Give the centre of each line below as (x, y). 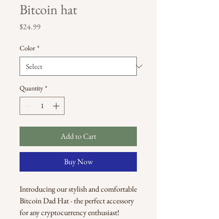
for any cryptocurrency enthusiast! (69, 212)
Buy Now (78, 162)
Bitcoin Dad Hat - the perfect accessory (77, 201)
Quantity (31, 88)
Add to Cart (78, 136)
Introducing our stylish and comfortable (78, 189)
